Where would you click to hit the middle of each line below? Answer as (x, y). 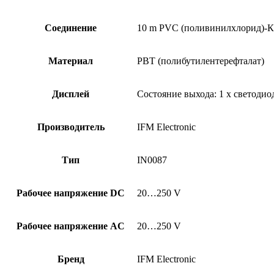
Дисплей (71, 94)
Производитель (71, 127)
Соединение (71, 28)
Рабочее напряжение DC (71, 193)
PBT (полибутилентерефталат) (201, 61)
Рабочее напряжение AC (71, 226)
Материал (71, 61)
